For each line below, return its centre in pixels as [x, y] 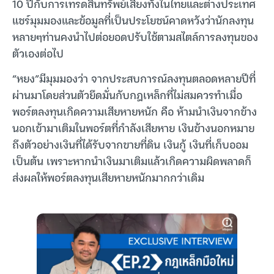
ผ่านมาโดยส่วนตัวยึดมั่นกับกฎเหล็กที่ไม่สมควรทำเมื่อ [127, 94]
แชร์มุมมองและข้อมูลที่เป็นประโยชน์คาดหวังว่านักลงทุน [133, 20]
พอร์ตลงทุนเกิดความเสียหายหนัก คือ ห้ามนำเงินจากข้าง [135, 111]
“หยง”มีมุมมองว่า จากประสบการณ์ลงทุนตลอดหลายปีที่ [134, 78]
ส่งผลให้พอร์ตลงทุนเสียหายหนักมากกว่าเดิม [108, 177]
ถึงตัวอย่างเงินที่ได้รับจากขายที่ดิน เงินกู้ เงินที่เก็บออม [130, 144]
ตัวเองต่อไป [38, 53]
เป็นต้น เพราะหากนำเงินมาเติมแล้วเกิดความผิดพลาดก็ [132, 160]
